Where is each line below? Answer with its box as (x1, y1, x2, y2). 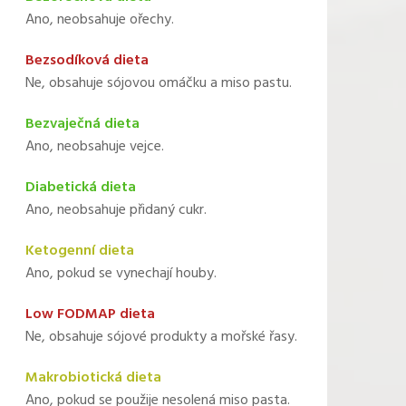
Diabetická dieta (24, 176, 136, 199)
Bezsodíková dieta (24, 49, 149, 72)
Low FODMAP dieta (24, 303, 155, 326)
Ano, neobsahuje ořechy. (24, 8, 174, 32)
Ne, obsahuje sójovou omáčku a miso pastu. (24, 72, 292, 95)
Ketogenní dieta (24, 239, 134, 263)
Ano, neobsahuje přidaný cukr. (24, 198, 207, 222)
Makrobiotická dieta (24, 366, 161, 390)
